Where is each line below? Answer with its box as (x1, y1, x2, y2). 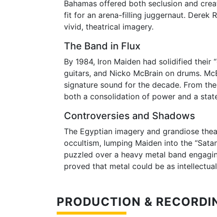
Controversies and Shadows (64, 109, 195, 122)
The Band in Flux (64, 40, 140, 52)
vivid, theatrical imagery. (64, 21, 154, 31)
